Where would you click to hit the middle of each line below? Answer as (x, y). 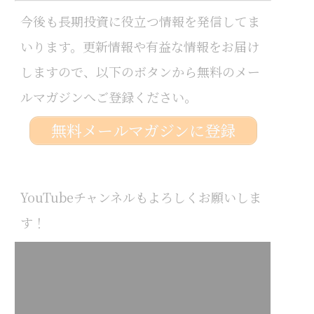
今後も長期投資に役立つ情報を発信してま (140, 21)
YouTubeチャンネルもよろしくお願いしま (141, 197)
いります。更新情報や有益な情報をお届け (139, 46)
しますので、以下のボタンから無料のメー (140, 71)
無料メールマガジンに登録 (143, 130)
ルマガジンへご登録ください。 (108, 96)
